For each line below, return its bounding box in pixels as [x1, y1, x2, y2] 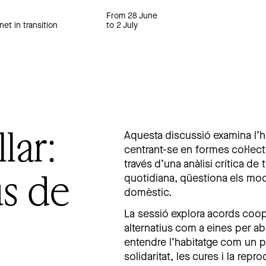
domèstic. [124, 188, 172, 199]
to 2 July [106, 21, 138, 30]
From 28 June [106, 12, 157, 21]
